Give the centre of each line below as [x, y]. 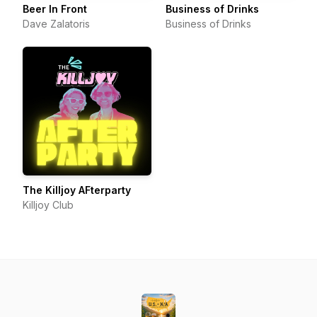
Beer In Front [55, 9]
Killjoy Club [48, 205]
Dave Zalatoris [56, 24]
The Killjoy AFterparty [77, 190]
